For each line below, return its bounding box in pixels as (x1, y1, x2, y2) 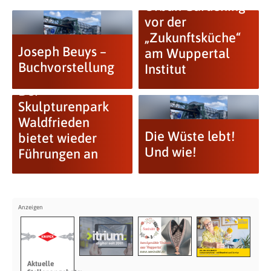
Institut (144, 61, 186, 77)
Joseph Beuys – (18, 44, 106, 59)
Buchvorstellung (18, 59, 114, 75)
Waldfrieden (18, 114, 90, 130)
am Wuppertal (144, 45, 230, 61)
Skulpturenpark (18, 99, 109, 114)
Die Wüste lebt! (144, 128, 235, 144)
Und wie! (144, 144, 196, 160)
